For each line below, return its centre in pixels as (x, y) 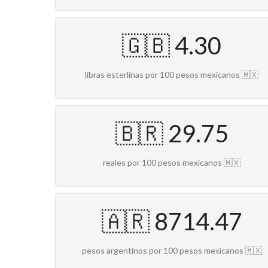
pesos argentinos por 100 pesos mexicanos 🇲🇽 (172, 251)
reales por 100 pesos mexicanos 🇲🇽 (172, 163)
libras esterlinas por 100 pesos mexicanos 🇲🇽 (172, 75)
